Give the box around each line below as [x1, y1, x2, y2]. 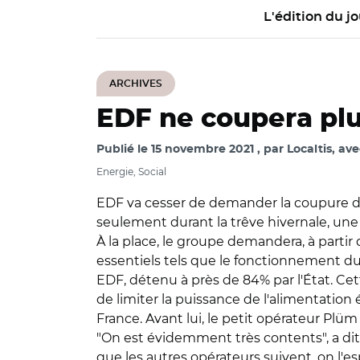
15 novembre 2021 [151, 144, 254, 155]
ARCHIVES [109, 79, 162, 88]
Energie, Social [96, 166, 166, 178]
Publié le [96, 144, 151, 155]
